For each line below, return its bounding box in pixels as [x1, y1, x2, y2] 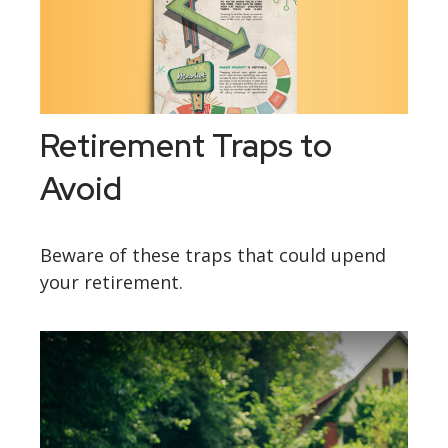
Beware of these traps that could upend [40, 243, 386, 268]
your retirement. [40, 270, 183, 295]
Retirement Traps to [40, 124, 332, 168]
